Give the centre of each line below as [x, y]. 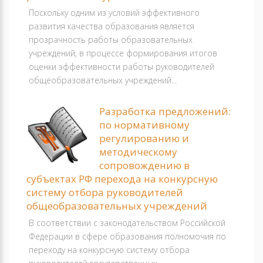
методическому [138, 152]
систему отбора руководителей [105, 192]
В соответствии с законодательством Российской [127, 223]
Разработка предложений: [165, 111]
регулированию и [144, 138]
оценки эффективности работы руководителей [122, 67]
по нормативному [144, 125]
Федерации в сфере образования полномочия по [127, 236]
